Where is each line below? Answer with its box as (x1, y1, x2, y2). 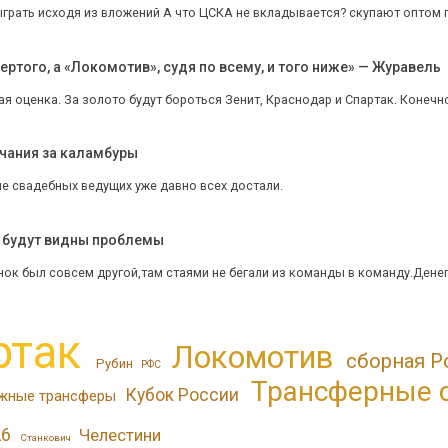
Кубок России (125, 384, 240, 405)
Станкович (19, 431, 71, 443)
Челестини (79, 424, 162, 445)
